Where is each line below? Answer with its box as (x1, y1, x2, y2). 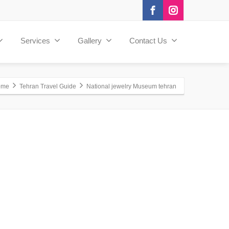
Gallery (78, 36, 102, 45)
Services (20, 36, 50, 45)
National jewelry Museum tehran (86, 82, 176, 90)
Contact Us (129, 36, 167, 45)
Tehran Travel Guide (19, 82, 76, 90)
